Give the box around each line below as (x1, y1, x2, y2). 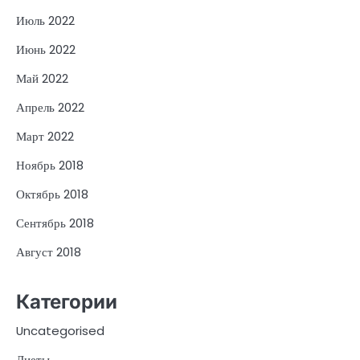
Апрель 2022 (16, 99, 84, 117)
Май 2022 (16, 70, 68, 88)
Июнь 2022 (16, 41, 76, 59)
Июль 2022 (16, 12, 75, 30)
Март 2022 (16, 128, 74, 145)
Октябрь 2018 (16, 186, 88, 203)
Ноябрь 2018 (16, 157, 84, 174)
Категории (16, 289, 117, 313)
